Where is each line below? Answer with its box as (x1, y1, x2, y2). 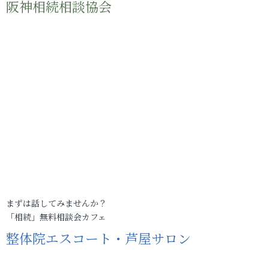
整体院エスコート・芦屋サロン (6, 228, 191, 247)
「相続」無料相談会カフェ (6, 210, 106, 223)
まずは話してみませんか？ (6, 196, 107, 209)
